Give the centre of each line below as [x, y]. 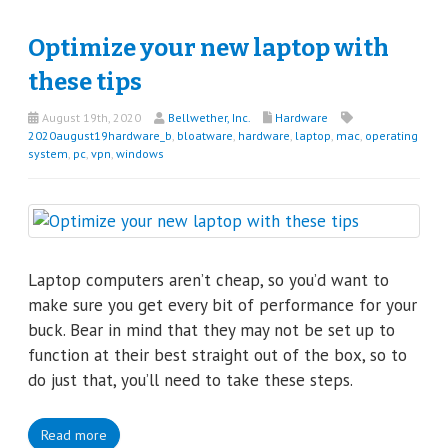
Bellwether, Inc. [209, 117]
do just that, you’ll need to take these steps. [190, 379]
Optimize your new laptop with [208, 47]
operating [391, 135]
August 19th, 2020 [90, 117]
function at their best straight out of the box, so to [217, 354]
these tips [85, 81]
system [48, 153]
